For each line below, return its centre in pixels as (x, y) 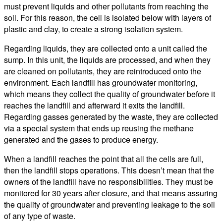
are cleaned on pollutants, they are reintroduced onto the (103, 71)
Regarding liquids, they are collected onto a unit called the (106, 48)
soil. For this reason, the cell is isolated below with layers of (108, 17)
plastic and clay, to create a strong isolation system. (93, 29)
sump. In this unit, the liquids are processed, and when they (107, 59)
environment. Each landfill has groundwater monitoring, (101, 82)
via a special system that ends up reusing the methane (99, 128)
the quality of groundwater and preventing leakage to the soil (110, 204)
